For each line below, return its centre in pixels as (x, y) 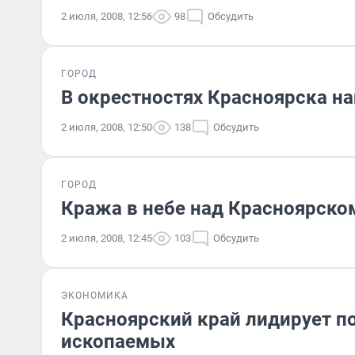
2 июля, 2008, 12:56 (107, 16)
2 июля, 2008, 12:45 (107, 238)
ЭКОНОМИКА (95, 296)
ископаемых (118, 342)
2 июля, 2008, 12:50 (107, 127)
